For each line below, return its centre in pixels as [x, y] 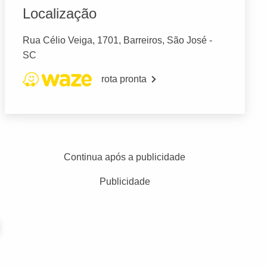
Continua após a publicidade [125, 157]
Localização [59, 14]
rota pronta [124, 79]
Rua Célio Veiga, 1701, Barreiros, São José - [117, 41]
